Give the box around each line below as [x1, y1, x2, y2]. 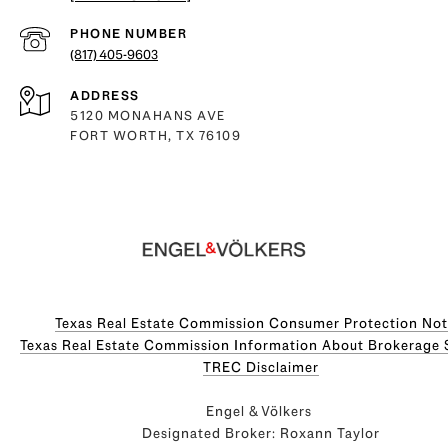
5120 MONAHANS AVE [70, 107, 226, 124]
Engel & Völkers [206, 402, 316, 420]
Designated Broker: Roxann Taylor [142, 424, 380, 442]
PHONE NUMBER [70, 25, 187, 42]
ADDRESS [70, 87, 140, 104]
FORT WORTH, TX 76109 [70, 127, 241, 144]
